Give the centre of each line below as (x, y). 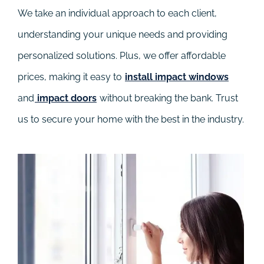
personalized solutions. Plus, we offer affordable (122, 55)
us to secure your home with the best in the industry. (131, 119)
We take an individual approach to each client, (117, 13)
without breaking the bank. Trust (168, 98)
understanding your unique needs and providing (123, 34)
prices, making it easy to (71, 77)
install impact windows (177, 77)
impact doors (66, 98)
